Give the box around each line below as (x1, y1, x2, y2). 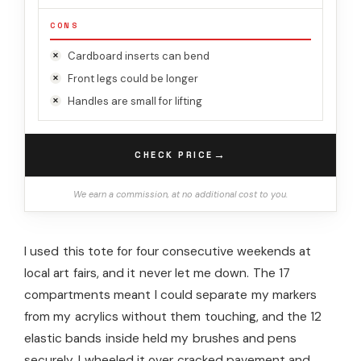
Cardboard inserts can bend (68, 48, 210, 63)
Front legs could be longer (68, 71, 198, 85)
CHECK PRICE (135, 149, 214, 161)
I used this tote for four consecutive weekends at (24, 243, 312, 259)
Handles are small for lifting (68, 93, 202, 108)
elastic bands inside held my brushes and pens (24, 330, 297, 346)
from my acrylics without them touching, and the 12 (24, 308, 322, 325)
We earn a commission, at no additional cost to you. (73, 188, 288, 200)
